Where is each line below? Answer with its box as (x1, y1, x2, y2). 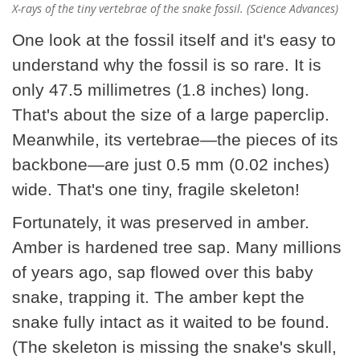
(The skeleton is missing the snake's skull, (12, 337, 337, 356)
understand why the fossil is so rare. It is (12, 55, 321, 74)
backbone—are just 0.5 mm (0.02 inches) (12, 154, 329, 174)
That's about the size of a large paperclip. (12, 104, 329, 124)
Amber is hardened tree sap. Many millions (12, 237, 342, 256)
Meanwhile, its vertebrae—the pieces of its (12, 129, 338, 149)
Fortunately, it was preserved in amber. (12, 212, 309, 231)
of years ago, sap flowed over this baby (12, 262, 313, 281)
